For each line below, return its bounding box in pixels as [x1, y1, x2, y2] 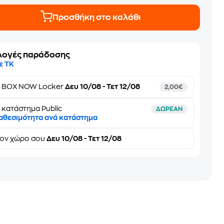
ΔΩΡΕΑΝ [155, 106, 182, 112]
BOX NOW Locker [1, 83, 64, 90]
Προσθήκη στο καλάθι [52, 13, 141, 21]
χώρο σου [10, 135, 45, 142]
